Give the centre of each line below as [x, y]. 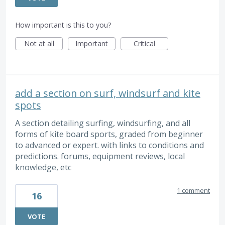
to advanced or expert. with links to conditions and [109, 145]
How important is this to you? [63, 25]
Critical [144, 44]
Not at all [39, 44]
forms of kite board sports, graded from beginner [109, 134]
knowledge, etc [43, 167]
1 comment [193, 190]
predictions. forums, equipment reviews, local [100, 156]
